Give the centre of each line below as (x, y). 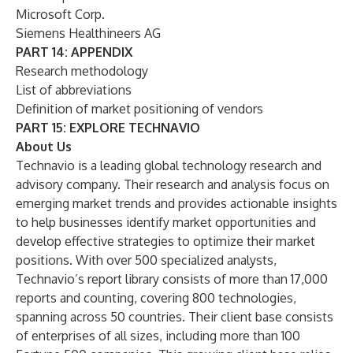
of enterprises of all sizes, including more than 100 (158, 336)
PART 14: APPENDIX (74, 52)
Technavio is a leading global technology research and (169, 165)
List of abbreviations (74, 90)
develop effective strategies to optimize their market (165, 241)
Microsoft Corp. (60, 14)
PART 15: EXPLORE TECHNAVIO (108, 128)
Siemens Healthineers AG (88, 33)
